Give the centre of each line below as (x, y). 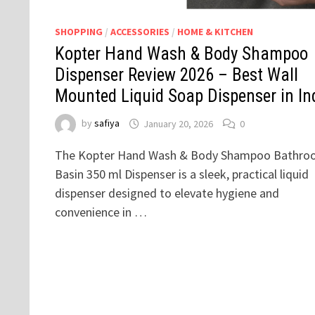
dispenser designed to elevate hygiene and (167, 193)
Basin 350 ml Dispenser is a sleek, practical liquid (181, 174)
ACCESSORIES (140, 32)
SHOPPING (78, 32)
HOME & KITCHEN (215, 32)
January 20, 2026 (178, 123)
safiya (107, 123)
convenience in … (101, 212)
